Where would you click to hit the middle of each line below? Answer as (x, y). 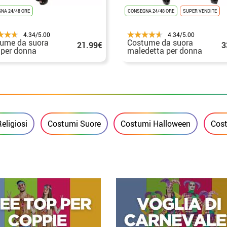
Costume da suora (160, 42)
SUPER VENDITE (200, 11)
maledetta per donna (165, 50)
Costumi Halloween (156, 123)
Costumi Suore (74, 123)
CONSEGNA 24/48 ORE (151, 11)
